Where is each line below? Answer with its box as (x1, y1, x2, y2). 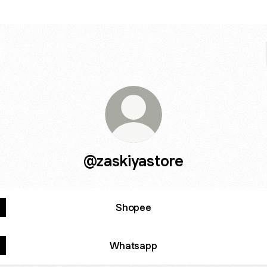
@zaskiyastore (83, 151, 184, 170)
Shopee (116, 200, 151, 214)
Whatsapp (110, 238, 157, 252)
